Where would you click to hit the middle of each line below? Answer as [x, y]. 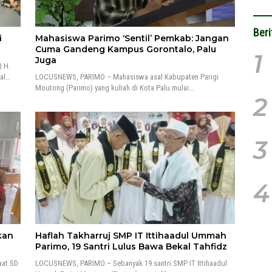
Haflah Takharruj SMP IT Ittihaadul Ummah [131, 235]
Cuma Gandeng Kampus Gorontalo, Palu [125, 49]
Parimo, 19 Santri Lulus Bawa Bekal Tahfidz [131, 246]
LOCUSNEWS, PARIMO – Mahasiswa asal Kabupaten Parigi [127, 76]
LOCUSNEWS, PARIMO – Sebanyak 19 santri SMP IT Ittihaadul [131, 263]
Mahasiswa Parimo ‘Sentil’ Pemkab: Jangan [132, 38]
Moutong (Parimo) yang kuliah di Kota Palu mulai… [114, 87]
